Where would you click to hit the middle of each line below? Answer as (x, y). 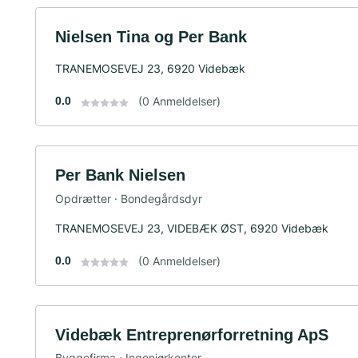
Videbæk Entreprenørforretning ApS (192, 334)
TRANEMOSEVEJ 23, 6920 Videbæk (150, 69)
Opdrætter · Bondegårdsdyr (129, 198)
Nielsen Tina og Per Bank (151, 37)
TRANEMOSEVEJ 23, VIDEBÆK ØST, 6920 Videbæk (192, 228)
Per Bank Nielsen (120, 175)
